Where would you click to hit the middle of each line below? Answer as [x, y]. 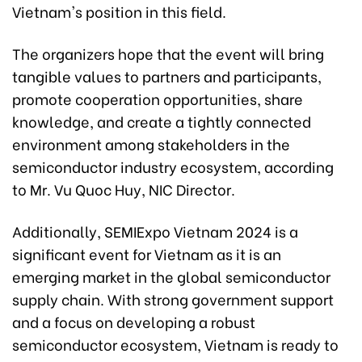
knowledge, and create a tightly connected [162, 120]
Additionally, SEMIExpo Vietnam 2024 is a [155, 230]
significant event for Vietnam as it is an [147, 253]
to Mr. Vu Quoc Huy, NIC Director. [124, 188]
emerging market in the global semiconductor [171, 276]
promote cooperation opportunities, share [158, 98]
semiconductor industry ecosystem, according [173, 166]
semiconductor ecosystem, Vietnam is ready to [175, 343]
